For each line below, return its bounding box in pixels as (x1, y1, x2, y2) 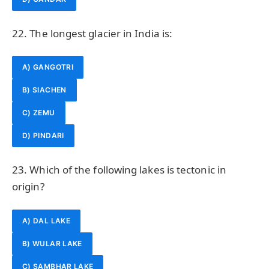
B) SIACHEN (22, 85, 67, 95)
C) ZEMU (22, 108, 55, 118)
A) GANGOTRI (22, 62, 73, 72)
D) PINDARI (22, 131, 64, 141)
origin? (12, 180, 44, 194)
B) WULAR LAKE (22, 238, 82, 248)
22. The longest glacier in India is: (12, 26, 173, 40)
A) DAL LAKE (22, 216, 70, 225)
